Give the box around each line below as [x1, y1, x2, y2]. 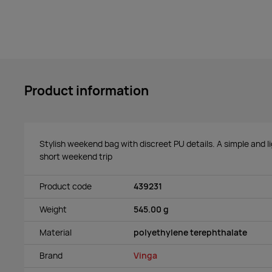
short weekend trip [39, 151, 112, 162]
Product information [24, 81, 149, 99]
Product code [39, 181, 92, 192]
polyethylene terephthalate [134, 227, 247, 239]
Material [39, 227, 72, 239]
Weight [39, 204, 67, 216]
